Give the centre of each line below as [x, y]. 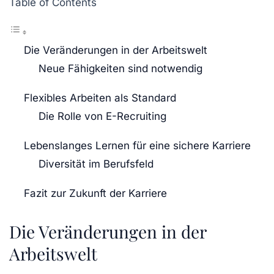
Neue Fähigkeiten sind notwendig [120, 69]
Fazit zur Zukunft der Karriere [95, 194]
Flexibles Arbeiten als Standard [100, 98]
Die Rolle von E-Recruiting [102, 117]
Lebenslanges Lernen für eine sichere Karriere [137, 146]
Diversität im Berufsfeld [96, 164]
